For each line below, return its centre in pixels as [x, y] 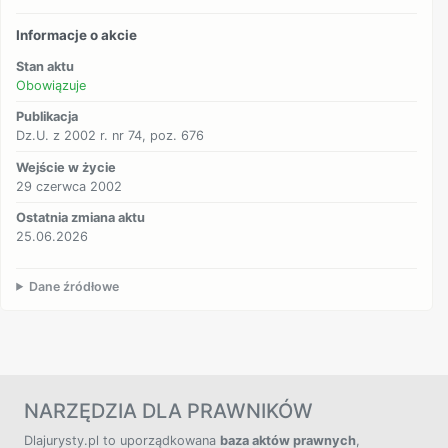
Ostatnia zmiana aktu [81, 218]
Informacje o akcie [77, 35]
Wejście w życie [66, 167]
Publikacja [47, 117]
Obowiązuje [51, 85]
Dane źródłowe [74, 286]
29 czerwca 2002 [69, 186]
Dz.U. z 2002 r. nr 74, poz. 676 [110, 136]
